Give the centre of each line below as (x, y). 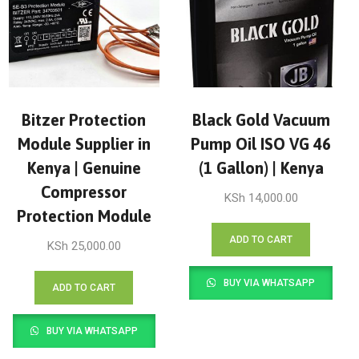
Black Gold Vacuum (261, 119)
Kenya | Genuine (84, 167)
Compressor (84, 192)
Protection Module (84, 216)
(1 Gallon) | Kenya (261, 167)
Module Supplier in (84, 143)
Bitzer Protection (84, 119)
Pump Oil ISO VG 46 (261, 143)
